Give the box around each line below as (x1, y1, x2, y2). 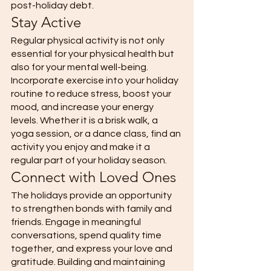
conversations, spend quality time (11, 230, 163, 241)
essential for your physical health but (11, 49, 176, 59)
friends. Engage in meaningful (11, 217, 143, 227)
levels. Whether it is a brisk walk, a (11, 116, 160, 126)
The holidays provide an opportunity (11, 191, 174, 201)
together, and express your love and (11, 244, 174, 254)
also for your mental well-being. (11, 62, 150, 73)
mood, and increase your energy (11, 102, 155, 113)
